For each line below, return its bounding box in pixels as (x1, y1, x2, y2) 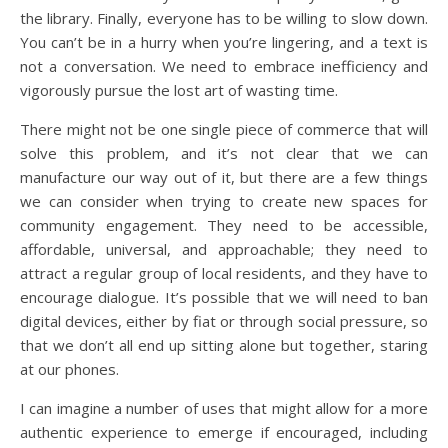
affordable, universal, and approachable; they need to (20, 238, 428, 259)
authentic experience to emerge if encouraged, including (20, 421, 428, 442)
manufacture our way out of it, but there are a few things (20, 166, 428, 187)
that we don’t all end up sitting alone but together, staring (20, 334, 428, 355)
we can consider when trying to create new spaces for (20, 190, 428, 211)
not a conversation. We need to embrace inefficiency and (20, 55, 428, 76)
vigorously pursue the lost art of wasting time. (20, 79, 338, 100)
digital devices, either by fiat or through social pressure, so (20, 310, 428, 331)
